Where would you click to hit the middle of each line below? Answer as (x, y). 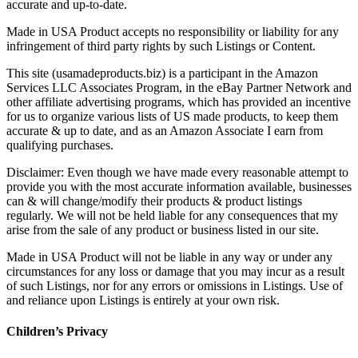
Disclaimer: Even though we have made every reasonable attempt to (177, 173)
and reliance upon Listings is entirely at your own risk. (143, 300)
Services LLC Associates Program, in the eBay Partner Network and (179, 88)
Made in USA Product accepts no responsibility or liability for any (173, 32)
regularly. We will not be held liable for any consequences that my (172, 216)
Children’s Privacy (57, 332)
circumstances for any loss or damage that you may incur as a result (175, 272)
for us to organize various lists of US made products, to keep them (172, 117)
